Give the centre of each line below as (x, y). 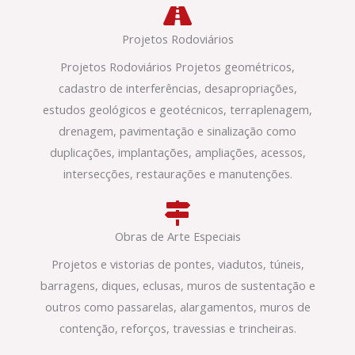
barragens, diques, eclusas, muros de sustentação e (177, 286)
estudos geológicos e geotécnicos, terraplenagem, (177, 110)
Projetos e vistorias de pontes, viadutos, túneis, (177, 264)
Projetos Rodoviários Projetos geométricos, (177, 67)
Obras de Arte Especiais (177, 237)
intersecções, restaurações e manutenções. (177, 174)
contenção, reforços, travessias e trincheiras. (177, 328)
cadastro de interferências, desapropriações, (177, 88)
